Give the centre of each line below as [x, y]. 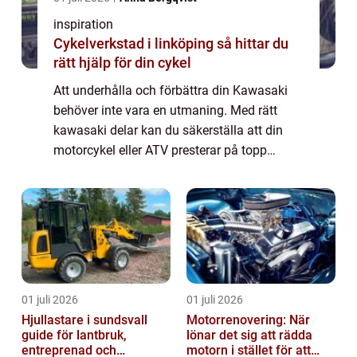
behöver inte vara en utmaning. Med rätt [165, 111]
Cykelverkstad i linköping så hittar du [135, 44]
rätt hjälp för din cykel [122, 63]
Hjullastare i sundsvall [84, 320]
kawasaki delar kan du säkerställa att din [168, 131]
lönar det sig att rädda [249, 335]
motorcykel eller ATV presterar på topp [160, 151]
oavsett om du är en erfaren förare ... [155, 171]
